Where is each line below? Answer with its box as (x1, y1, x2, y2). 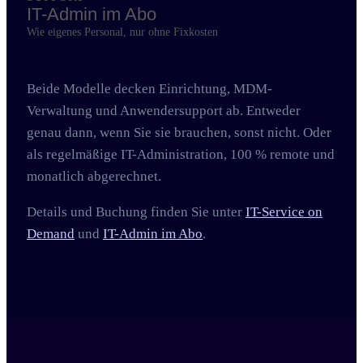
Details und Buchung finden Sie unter (27, 204, 246, 220)
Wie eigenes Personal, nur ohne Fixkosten (27, 26, 218, 39)
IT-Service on (246, 204, 322, 220)
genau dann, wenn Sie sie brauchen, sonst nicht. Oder (27, 125, 331, 141)
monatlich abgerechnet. (27, 169, 161, 185)
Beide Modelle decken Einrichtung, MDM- (27, 81, 272, 97)
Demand (27, 226, 75, 242)
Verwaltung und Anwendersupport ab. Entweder (27, 103, 301, 119)
